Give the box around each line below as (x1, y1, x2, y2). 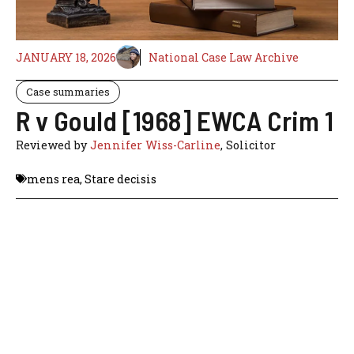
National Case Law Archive (149, 49, 299, 65)
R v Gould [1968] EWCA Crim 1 (16, 104, 333, 137)
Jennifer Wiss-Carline (90, 137, 220, 153)
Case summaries (26, 85, 110, 100)
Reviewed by (16, 137, 90, 153)
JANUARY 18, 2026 (16, 49, 116, 65)
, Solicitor (220, 137, 276, 153)
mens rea (27, 171, 80, 186)
